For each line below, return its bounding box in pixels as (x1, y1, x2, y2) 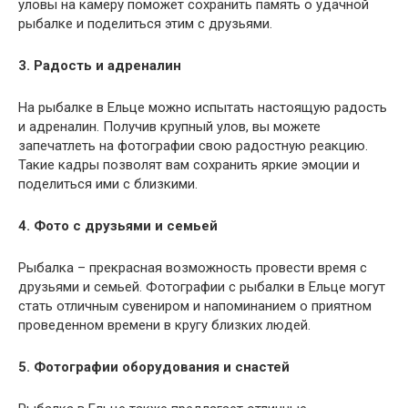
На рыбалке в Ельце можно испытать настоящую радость (18, 98, 387, 116)
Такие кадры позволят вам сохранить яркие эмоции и (18, 156, 360, 173)
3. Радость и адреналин (18, 56, 181, 74)
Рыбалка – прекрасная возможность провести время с (18, 259, 367, 276)
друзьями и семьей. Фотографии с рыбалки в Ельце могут (18, 278, 385, 295)
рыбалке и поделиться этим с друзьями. (18, 15, 272, 32)
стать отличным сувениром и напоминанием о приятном (18, 297, 372, 314)
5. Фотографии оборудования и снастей (18, 358, 290, 375)
